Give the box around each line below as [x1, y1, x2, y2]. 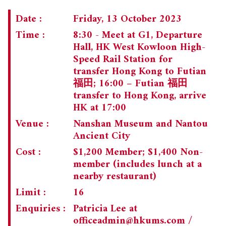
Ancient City [73, 128, 130, 146]
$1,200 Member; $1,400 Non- [73, 144, 203, 162]
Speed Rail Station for [73, 51, 173, 69]
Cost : [16, 144, 41, 162]
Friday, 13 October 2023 [73, 11, 182, 29]
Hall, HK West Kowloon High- [73, 39, 205, 57]
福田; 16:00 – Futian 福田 [73, 75, 188, 93]
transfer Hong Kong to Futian [73, 63, 206, 81]
